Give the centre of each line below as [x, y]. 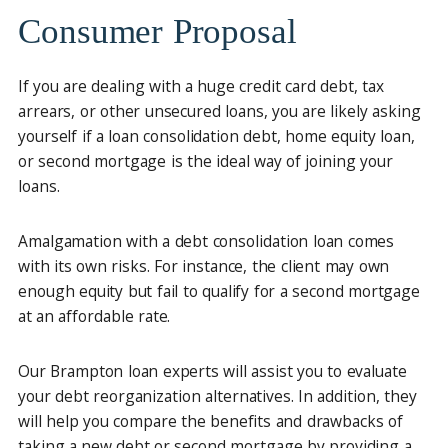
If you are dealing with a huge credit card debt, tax [201, 86]
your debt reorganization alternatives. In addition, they [217, 396]
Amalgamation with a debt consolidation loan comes [206, 241]
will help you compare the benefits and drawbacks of [210, 421]
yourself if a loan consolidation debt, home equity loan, [216, 136]
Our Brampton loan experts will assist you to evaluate [212, 371]
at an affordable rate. [94, 316]
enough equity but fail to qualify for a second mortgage [219, 291]
